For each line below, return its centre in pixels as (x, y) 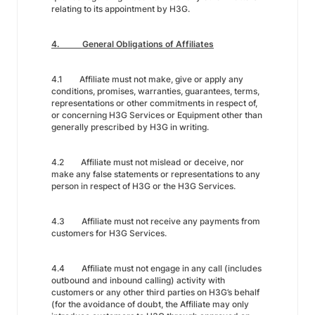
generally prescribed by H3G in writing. (130, 127)
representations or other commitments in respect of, (154, 103)
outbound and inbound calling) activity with (138, 280)
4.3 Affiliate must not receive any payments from (156, 221)
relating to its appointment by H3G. (121, 9)
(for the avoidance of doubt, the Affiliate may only (150, 304)
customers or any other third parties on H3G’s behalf (155, 292)
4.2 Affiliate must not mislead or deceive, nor (148, 162)
